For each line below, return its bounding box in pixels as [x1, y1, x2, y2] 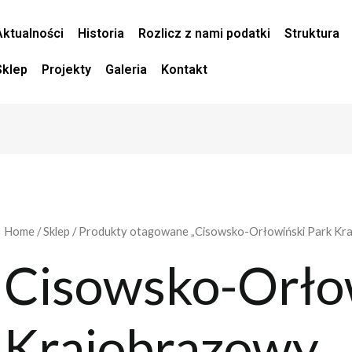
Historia [78, 26, 125, 41]
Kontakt [161, 62, 208, 77]
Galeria [105, 62, 148, 77]
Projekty [42, 62, 92, 77]
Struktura [284, 26, 340, 41]
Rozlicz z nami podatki [138, 26, 271, 41]
